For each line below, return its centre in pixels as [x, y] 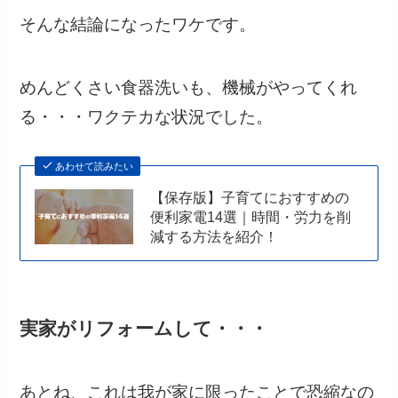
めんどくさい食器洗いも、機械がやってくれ [189, 88]
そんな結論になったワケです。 [138, 25]
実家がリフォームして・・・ [144, 328]
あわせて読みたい [94, 166]
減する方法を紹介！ [214, 236]
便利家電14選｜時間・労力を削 [250, 216]
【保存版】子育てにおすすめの [249, 197]
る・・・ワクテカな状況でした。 [147, 117]
